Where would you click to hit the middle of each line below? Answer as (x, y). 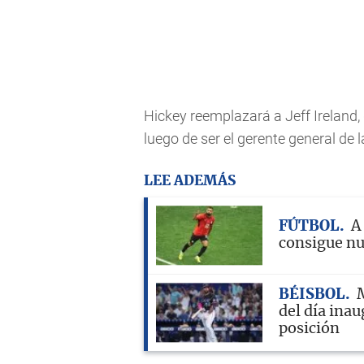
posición (309, 329)
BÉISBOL (312, 295)
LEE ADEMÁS (190, 180)
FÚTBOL (309, 226)
